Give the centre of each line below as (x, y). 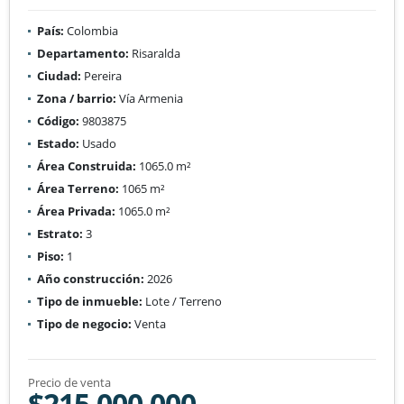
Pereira (101, 75)
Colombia (91, 30)
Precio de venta (69, 382)
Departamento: (83, 53)
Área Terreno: (78, 188)
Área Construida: (87, 165)
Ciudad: (59, 75)
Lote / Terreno (182, 301)
